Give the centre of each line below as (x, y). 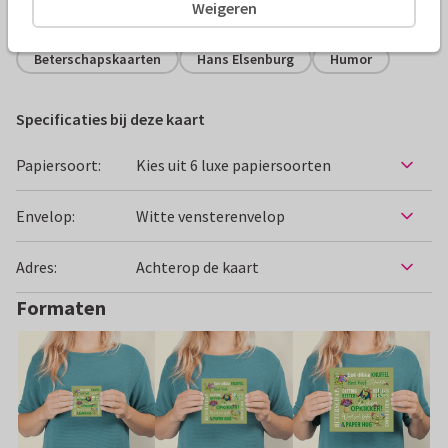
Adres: (36, 266)
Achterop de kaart (198, 266)
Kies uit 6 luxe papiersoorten (234, 164)
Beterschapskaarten (97, 58)
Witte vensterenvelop (211, 215)
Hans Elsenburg (245, 58)
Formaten (61, 308)
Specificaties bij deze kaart (110, 119)
